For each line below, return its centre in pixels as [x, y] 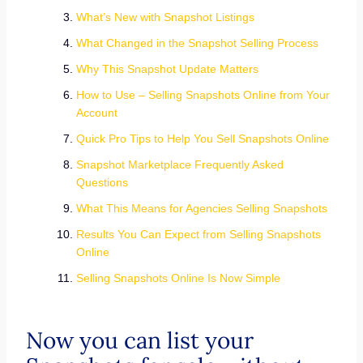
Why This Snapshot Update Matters [167, 69]
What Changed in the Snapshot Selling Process [197, 43]
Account [96, 113]
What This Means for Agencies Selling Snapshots [201, 208]
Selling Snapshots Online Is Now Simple [178, 278]
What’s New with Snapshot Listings [165, 17]
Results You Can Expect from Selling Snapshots [198, 234]
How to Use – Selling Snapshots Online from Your [203, 95]
